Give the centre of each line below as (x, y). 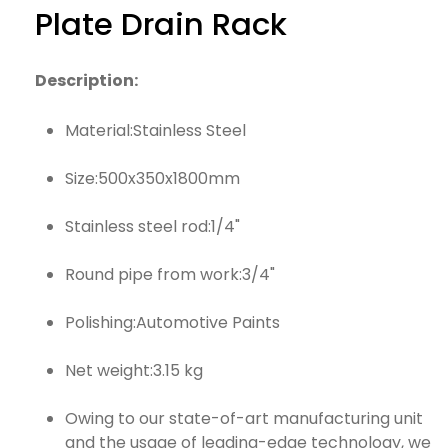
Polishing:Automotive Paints (172, 322)
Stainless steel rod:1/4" (152, 226)
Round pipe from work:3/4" (170, 274)
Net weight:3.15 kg (134, 370)
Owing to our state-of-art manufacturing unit (244, 418)
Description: (86, 80)
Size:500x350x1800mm (152, 178)
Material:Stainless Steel (155, 130)
